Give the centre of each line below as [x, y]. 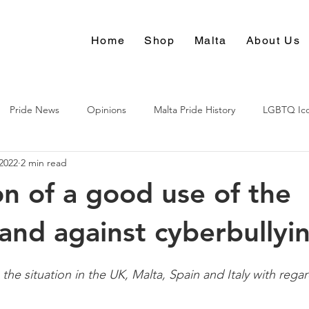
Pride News [34, 109]
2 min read [44, 162]
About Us [273, 40]
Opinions [107, 109]
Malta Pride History [195, 109]
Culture [25, 165]
